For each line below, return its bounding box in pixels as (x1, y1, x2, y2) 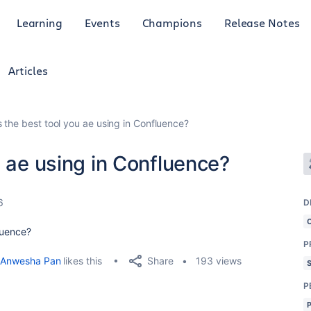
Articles (8, 63, 48, 78)
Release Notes (224, 15, 300, 30)
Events (85, 15, 120, 30)
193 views (196, 255, 242, 267)
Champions (142, 15, 202, 30)
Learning (16, 15, 63, 30)
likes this (60, 255, 102, 267)
